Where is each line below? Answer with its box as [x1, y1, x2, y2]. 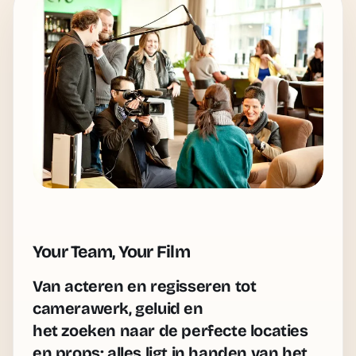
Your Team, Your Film [33, 241, 190, 262]
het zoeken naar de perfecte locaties [33, 320, 308, 340]
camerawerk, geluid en [33, 298, 203, 318]
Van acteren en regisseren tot [33, 276, 257, 296]
